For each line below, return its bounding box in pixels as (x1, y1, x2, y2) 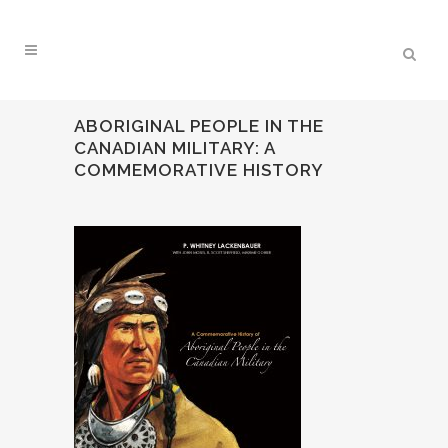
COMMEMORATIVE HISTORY (74, 160, 324, 180)
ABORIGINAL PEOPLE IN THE (74, 116, 324, 136)
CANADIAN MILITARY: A (74, 138, 275, 158)
